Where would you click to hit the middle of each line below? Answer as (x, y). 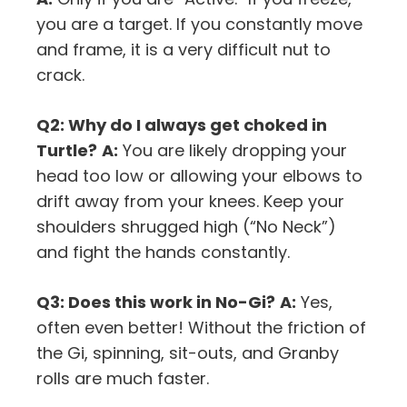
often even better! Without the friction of (201, 327)
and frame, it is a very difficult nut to (184, 49)
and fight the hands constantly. (163, 252)
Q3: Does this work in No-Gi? (156, 302)
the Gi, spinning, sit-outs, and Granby (188, 352)
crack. (60, 74)
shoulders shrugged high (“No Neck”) (186, 226)
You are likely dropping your (233, 150)
